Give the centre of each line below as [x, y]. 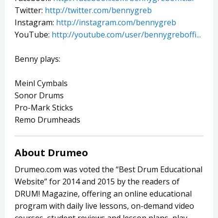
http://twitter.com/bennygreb [98, 10]
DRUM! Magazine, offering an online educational [103, 194]
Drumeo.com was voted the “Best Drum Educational [109, 170]
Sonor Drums [39, 96]
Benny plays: [37, 59]
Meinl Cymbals [41, 83]
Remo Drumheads [47, 120]
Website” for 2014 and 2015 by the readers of [97, 182]
